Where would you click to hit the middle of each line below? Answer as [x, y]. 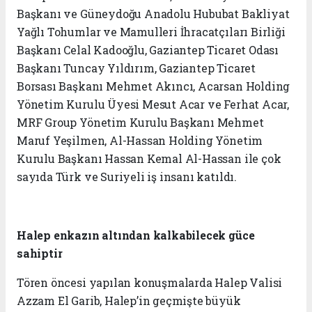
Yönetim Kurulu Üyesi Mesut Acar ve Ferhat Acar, [153, 104]
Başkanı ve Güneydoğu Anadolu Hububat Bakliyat [153, 14]
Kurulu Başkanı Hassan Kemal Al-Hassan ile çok [149, 159]
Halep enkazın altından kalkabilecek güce [136, 235]
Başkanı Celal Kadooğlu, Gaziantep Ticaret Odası [148, 50]
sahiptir [40, 253]
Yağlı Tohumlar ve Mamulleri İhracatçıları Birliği [151, 32]
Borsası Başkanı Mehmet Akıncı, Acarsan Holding [154, 86]
